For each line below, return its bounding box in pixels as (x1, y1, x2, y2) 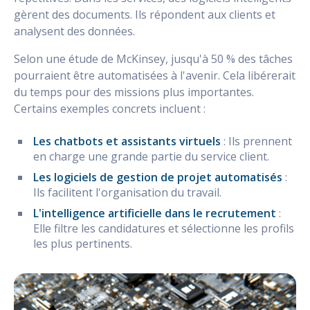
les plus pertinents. (33, 235, 132, 251)
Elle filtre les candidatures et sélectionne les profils (33, 220, 294, 236)
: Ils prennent (221, 133, 292, 149)
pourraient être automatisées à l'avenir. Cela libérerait (14, 67, 295, 83)
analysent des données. (14, 23, 135, 39)
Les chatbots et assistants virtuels (33, 133, 221, 149)
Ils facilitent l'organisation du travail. (33, 184, 221, 200)
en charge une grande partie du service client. (33, 148, 269, 164)
